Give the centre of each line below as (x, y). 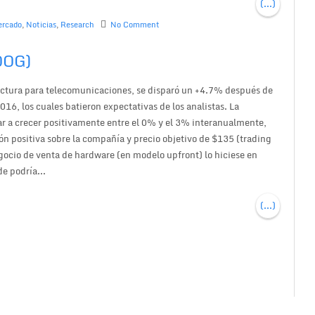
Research (78, 24)
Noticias (41, 24)
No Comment (135, 24)
